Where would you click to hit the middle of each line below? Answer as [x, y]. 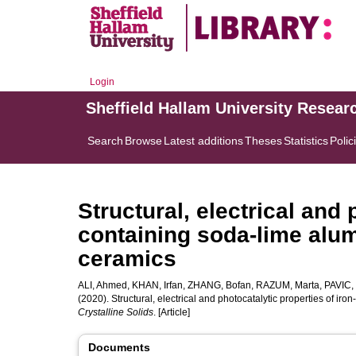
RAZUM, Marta [288, 285]
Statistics [306, 141]
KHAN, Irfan [157, 285]
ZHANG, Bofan [219, 285]
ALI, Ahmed [103, 285]
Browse [143, 141]
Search [105, 141]
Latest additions [203, 141]
